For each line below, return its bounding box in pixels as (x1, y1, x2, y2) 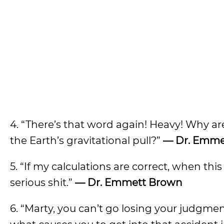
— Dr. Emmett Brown (75, 176, 182, 188)
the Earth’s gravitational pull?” (10, 134, 163, 146)
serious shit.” (10, 176, 75, 188)
